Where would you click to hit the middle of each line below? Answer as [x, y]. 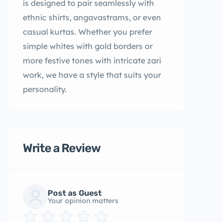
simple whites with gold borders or [88, 46]
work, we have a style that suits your [92, 75]
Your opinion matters [83, 201]
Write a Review [62, 148]
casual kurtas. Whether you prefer [87, 32]
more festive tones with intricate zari [92, 60]
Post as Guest [75, 193]
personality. [45, 89]
